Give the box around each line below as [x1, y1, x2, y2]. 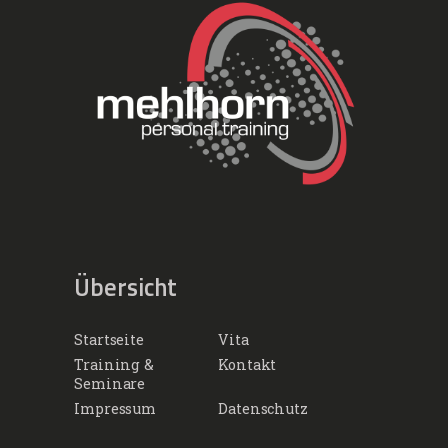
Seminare [74, 374, 146, 394]
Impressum [74, 398, 157, 418]
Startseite [74, 330, 144, 350]
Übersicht [74, 268, 177, 305]
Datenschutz [218, 398, 308, 418]
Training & [74, 355, 155, 375]
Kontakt [218, 355, 277, 375]
